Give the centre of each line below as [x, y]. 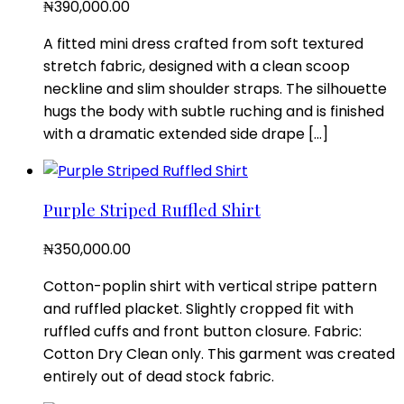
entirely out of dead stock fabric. [159, 376]
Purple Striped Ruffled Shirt [152, 210]
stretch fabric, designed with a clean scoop [197, 66]
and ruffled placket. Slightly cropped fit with [198, 309]
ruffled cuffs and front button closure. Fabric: [202, 331]
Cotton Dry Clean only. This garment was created [219, 354]
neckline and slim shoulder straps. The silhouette [215, 88]
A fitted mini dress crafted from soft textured [203, 43]
